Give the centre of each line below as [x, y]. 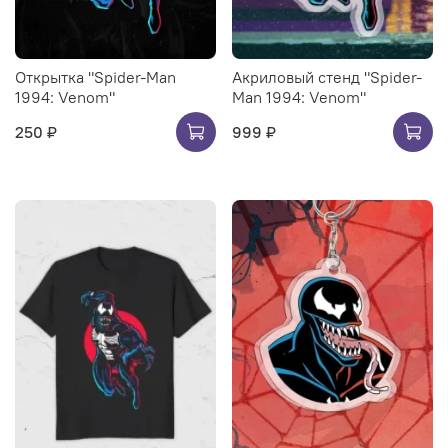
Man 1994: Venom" [299, 97]
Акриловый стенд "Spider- [327, 77]
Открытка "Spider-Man [95, 77]
